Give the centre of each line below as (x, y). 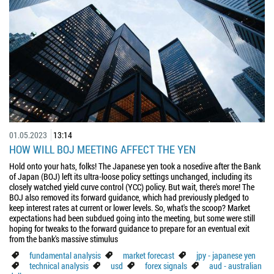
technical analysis (59, 265)
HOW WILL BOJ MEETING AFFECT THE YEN (102, 149)
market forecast (149, 255)
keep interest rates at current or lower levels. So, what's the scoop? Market (130, 207)
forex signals (166, 265)
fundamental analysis (65, 255)
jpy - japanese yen (226, 255)
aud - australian (235, 265)
